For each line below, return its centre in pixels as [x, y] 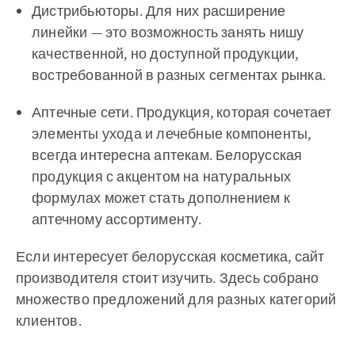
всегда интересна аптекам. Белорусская [167, 155]
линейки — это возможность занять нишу [168, 32]
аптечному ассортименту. [117, 219]
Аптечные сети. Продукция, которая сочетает [182, 112]
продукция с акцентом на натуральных [161, 176]
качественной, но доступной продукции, [165, 53]
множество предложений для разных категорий [176, 299]
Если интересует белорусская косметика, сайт [170, 256]
